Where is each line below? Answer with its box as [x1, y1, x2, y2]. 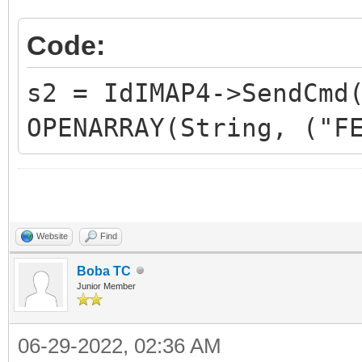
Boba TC [77, 263, 131, 278]
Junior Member [77, 280, 136, 291]
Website [36, 230, 68, 241]
